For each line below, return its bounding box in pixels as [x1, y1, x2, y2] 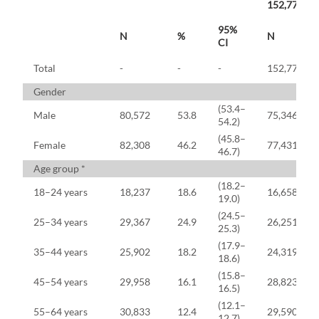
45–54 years [33, 276, 88, 288]
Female [33, 139, 66, 152]
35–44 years [33, 246, 88, 258]
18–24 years [33, 186, 88, 199]
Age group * [33, 162, 85, 175]
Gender [33, 85, 66, 98]
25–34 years [33, 216, 88, 229]
